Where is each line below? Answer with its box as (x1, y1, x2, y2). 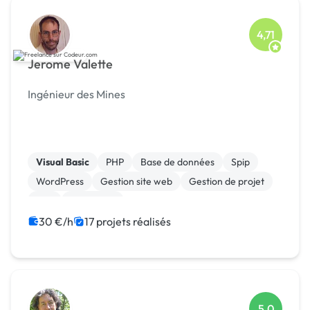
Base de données (140, 156, 215, 169)
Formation (70, 194, 116, 208)
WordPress (36, 175, 84, 188)
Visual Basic (36, 156, 89, 169)
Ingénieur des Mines (28, 87, 125, 102)
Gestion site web (100, 175, 172, 188)
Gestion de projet (189, 175, 264, 188)
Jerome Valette (28, 56, 113, 73)
